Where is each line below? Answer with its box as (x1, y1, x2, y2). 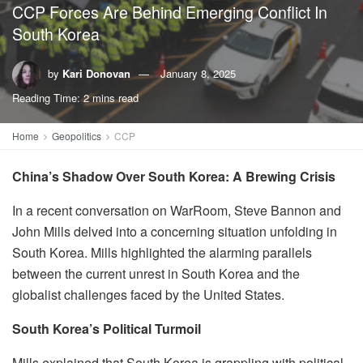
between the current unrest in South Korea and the (12, 264, 300, 283)
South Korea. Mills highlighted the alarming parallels (12, 243, 312, 262)
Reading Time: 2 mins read (12, 90, 139, 105)
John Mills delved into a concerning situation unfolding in (12, 222, 337, 241)
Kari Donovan (62, 65, 130, 81)
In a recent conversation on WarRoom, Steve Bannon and (12, 201, 341, 220)
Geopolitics (52, 129, 101, 143)
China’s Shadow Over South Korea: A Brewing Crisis (12, 167, 335, 186)
